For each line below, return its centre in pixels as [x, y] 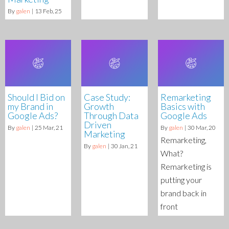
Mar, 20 [205, 127]
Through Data [111, 115]
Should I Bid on [36, 97]
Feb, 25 [52, 11]
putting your [181, 179]
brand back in [183, 193]
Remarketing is [186, 166]
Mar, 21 [53, 127]
